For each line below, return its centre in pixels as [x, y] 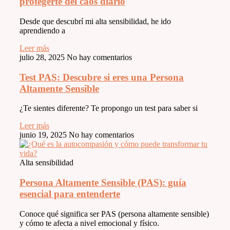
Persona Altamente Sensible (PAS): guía [103, 182]
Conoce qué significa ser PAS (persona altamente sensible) [114, 214]
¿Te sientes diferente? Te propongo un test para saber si [109, 108]
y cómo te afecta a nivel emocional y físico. [89, 223]
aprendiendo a [42, 30]
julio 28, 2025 [43, 57]
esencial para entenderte [70, 194]
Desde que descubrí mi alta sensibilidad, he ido [95, 21]
